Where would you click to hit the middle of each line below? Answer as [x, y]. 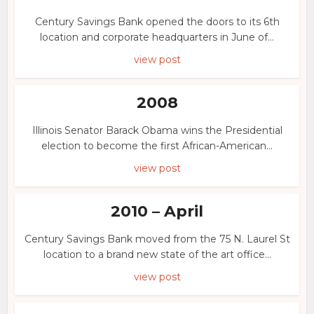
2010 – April [157, 211]
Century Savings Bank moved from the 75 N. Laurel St [157, 239]
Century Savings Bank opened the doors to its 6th [157, 22]
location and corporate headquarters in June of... [157, 37]
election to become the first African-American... [157, 146]
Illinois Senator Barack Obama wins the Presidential [157, 130]
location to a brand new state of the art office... [157, 254]
